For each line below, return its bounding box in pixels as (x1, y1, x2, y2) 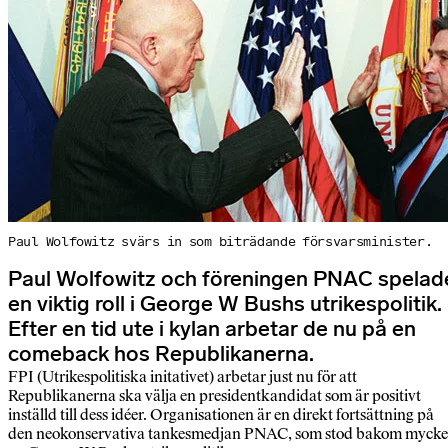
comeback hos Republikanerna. (8, 341, 314, 368)
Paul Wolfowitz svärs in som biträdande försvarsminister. (8, 233, 433, 251)
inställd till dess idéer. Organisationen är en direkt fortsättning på (8, 405, 434, 425)
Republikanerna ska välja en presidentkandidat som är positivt (8, 386, 421, 406)
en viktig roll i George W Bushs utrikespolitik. (8, 291, 442, 318)
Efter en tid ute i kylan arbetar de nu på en (8, 316, 416, 343)
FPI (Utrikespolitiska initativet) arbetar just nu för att (8, 367, 357, 387)
